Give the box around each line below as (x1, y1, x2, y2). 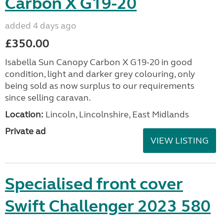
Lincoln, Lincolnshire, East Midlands (43, 109, 189, 120)
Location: (5, 109, 43, 120)
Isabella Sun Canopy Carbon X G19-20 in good (5, 57, 192, 68)
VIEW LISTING (150, 135, 209, 146)
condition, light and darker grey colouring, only (5, 69, 195, 79)
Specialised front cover (5, 174, 183, 194)
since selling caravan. (5, 92, 91, 103)
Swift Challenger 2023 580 (5, 196, 211, 217)
